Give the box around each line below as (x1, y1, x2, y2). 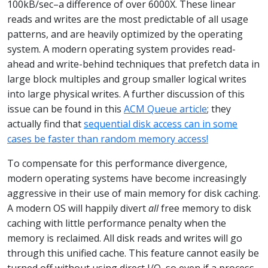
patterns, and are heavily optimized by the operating (7, 27, 243, 41)
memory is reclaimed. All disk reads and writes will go (7, 231, 242, 245)
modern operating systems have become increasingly (7, 171, 246, 185)
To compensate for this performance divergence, (7, 156, 227, 170)
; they (207, 102, 231, 115)
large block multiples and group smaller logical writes (7, 72, 246, 86)
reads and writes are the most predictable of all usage (7, 12, 248, 26)
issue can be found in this (7, 102, 124, 115)
